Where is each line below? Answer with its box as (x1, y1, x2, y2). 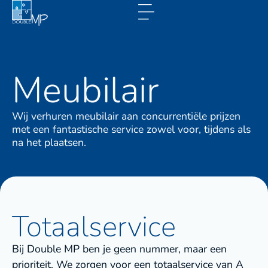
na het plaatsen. (12, 135, 86, 150)
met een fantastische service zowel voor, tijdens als (12, 122, 251, 136)
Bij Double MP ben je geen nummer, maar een (12, 241, 227, 256)
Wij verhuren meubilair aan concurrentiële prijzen (12, 109, 240, 123)
